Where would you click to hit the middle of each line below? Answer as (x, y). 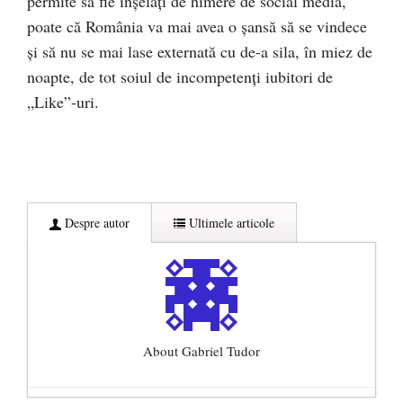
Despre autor (95, 223)
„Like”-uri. (63, 102)
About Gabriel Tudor (201, 351)
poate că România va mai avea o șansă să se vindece (197, 27)
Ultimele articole (230, 223)
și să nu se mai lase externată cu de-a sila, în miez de (200, 52)
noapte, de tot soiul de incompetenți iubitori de (180, 77)
